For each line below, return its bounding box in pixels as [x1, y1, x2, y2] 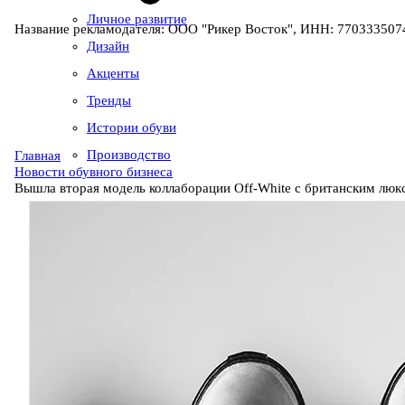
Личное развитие [87, 12, 187, 26]
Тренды [87, 93, 131, 108]
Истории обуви [87, 120, 176, 135]
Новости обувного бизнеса [14, 164, 173, 179]
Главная [14, 147, 61, 163]
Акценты [87, 66, 139, 80]
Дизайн [87, 39, 129, 53]
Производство [87, 147, 171, 162]
